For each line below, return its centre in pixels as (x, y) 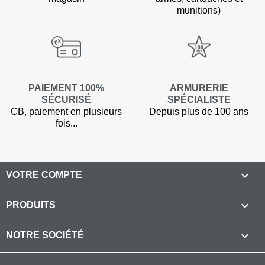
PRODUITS (31, 205)
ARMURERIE (199, 88)
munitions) (199, 10)
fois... (66, 123)
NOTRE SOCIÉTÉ (45, 235)
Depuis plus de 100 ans (199, 111)
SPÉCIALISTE (199, 99)
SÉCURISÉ (66, 99)
